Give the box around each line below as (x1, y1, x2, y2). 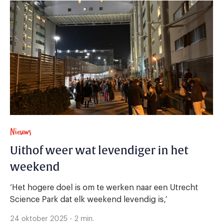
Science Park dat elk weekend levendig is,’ (10, 196, 167, 204)
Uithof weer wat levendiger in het (10, 144, 188, 158)
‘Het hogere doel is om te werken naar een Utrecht (10, 184, 198, 192)
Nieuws (10, 124, 31, 139)
